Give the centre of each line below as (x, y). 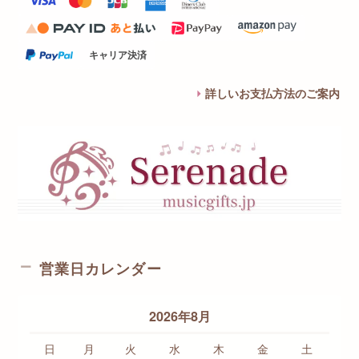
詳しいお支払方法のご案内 (272, 93)
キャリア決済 (117, 55)
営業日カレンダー (101, 268)
